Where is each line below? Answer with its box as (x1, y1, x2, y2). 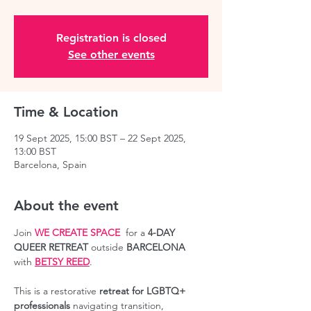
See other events (67, 48, 155, 61)
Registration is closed (56, 31, 167, 44)
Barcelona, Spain (14, 158, 87, 171)
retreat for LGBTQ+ (99, 285, 188, 297)
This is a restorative (14, 285, 99, 297)
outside (88, 241, 126, 253)
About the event (14, 197, 119, 214)
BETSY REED (35, 255, 90, 268)
